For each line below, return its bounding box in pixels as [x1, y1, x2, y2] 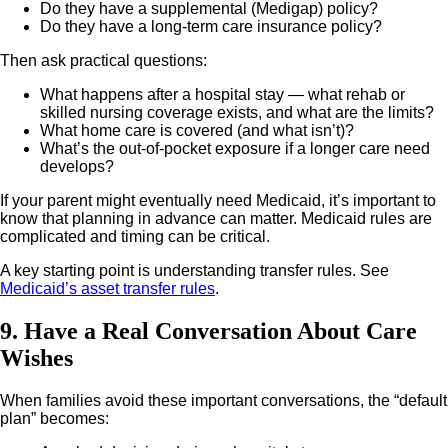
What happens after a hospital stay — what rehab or [40, 85, 405, 103]
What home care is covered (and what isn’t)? [40, 121, 354, 139]
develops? [40, 157, 114, 175]
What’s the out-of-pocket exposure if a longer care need [40, 139, 430, 157]
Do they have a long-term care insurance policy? [40, 17, 382, 35]
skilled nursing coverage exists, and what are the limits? [40, 103, 434, 121]
